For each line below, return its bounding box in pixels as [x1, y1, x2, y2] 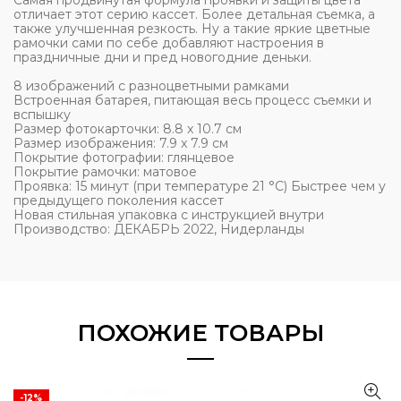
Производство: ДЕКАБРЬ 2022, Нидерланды [13, 221, 304, 238]
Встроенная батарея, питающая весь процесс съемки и [13, 92, 371, 109]
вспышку [13, 107, 71, 124]
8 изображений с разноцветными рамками [13, 78, 289, 95]
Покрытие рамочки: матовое [13, 164, 197, 181]
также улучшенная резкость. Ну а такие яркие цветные [13, 21, 371, 38]
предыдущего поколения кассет [13, 192, 224, 209]
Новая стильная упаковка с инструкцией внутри [13, 207, 324, 224]
